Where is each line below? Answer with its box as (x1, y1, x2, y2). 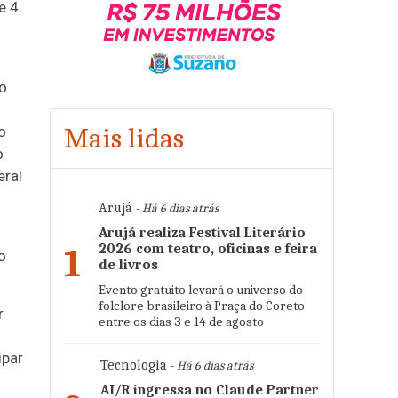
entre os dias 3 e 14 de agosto (99, 314, 264, 330)
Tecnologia (100, 357, 167, 373)
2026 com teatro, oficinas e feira (99, 241, 317, 257)
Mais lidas (64, 122, 184, 155)
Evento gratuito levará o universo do (99, 282, 303, 298)
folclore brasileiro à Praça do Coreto (99, 298, 305, 314)
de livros (99, 257, 158, 273)
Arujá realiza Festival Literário (99, 225, 306, 241)
